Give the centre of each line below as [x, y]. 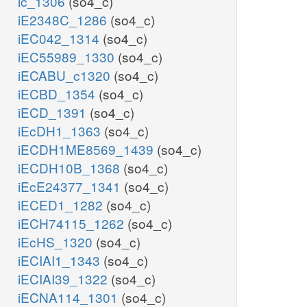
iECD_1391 [54, 112]
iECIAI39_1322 [64, 279]
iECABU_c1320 [66, 75]
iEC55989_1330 [68, 57]
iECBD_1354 [58, 94]
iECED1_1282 [62, 205]
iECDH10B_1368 [71, 168]
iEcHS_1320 [57, 242]
